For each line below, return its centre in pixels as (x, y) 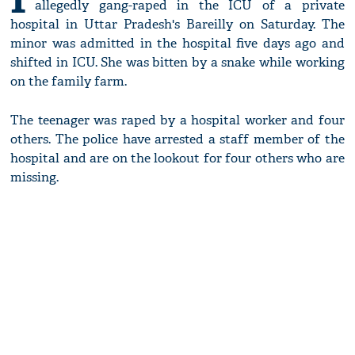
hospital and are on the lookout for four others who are (177, 158)
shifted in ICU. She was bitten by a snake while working (177, 63)
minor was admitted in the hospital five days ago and (177, 44)
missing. (35, 177)
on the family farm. (69, 82)
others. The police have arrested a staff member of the (177, 139)
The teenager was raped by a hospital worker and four (177, 120)
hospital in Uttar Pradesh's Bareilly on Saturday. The (177, 25)
